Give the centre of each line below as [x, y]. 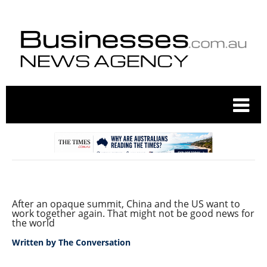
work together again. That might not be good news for [133, 213]
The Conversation [94, 242]
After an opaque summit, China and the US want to [126, 204]
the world [33, 223]
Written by [35, 242]
